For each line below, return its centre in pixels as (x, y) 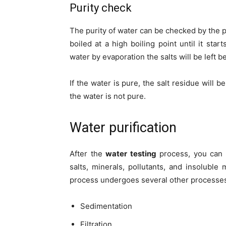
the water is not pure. (108, 96)
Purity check (101, 8)
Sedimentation (106, 206)
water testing (131, 154)
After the (88, 154)
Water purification (123, 128)
